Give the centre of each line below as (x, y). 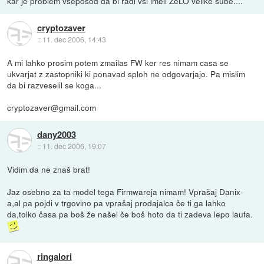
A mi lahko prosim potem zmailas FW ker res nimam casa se (118, 63)
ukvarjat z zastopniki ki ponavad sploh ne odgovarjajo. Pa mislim (126, 74)
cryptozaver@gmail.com (52, 108)
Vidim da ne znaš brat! (49, 169)
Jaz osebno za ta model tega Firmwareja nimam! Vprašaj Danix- (126, 192)
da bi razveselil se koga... (55, 85)
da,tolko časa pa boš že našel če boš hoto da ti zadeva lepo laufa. (130, 214)
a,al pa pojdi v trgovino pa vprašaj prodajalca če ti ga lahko (117, 203)
